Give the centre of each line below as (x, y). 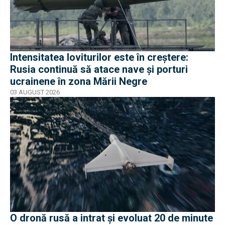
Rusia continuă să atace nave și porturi (99, 69)
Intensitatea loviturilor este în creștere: (99, 57)
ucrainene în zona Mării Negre (79, 81)
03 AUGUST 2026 (35, 92)
